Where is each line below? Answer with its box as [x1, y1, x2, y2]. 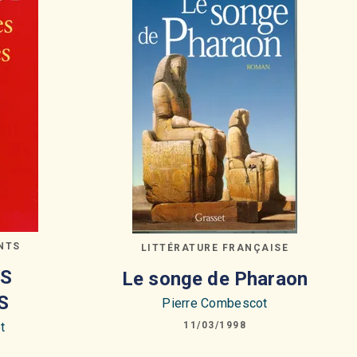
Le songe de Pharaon [121, 268, 308, 290]
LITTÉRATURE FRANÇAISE [140, 242, 289, 254]
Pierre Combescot [162, 295, 268, 311]
